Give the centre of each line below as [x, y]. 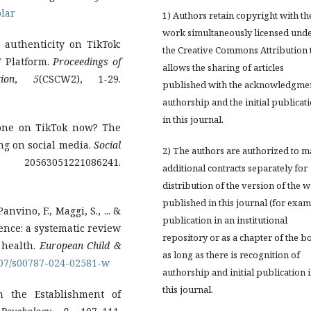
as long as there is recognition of [231, 255]
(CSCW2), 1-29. [79, 78]
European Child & [80, 245]
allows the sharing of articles [223, 68]
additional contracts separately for [235, 168]
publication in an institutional [225, 220]
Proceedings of [87, 61]
